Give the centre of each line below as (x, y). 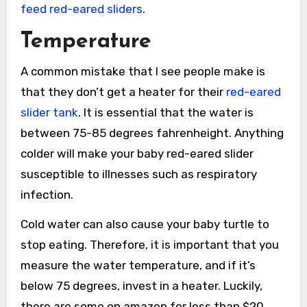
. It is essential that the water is (165, 112)
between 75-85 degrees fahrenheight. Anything (152, 133)
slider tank (49, 112)
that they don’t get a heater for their (123, 91)
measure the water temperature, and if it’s (138, 265)
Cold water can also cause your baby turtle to (145, 224)
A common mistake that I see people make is (143, 71)
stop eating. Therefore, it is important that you (149, 244)
